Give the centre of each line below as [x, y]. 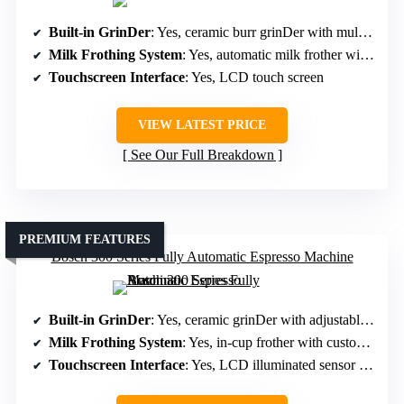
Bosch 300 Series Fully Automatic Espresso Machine [202, 257]
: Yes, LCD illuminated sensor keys [272, 365]
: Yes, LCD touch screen [254, 78]
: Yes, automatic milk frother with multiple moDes [271, 55]
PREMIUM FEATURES [85, 240]
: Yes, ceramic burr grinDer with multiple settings [254, 32]
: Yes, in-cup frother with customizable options [269, 343]
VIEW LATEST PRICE [202, 125]
